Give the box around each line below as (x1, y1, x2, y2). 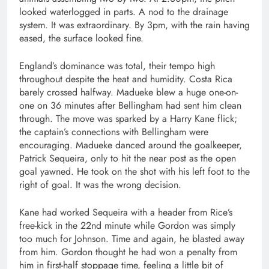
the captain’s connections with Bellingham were (19, 125, 208, 139)
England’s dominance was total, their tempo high (19, 59, 215, 73)
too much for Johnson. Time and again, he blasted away (19, 232, 244, 246)
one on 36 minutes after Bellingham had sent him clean (19, 98, 241, 112)
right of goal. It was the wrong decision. (19, 178, 181, 192)
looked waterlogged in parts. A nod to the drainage (19, 5, 228, 19)
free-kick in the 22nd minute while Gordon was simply (19, 219, 235, 232)
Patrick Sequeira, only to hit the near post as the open (19, 151, 236, 165)
